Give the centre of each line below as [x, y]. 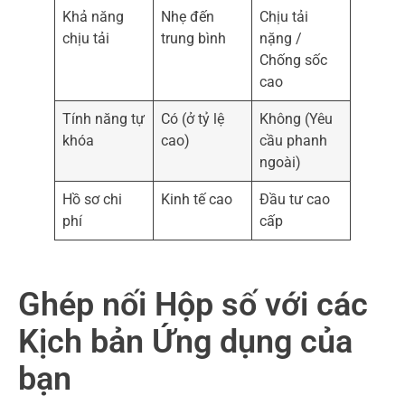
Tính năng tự [104, 118]
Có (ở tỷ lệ [193, 118]
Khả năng [94, 16]
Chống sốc [294, 60]
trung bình [194, 38]
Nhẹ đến [188, 16]
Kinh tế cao [197, 199]
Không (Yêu [297, 118]
